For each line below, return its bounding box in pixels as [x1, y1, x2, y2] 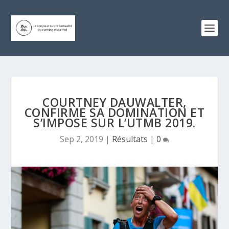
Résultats [112, 133, 148, 145]
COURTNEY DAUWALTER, [42, 94, 187, 110]
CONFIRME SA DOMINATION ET [24, 104, 205, 121]
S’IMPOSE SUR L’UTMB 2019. [33, 114, 196, 131]
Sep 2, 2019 [60, 133, 103, 145]
